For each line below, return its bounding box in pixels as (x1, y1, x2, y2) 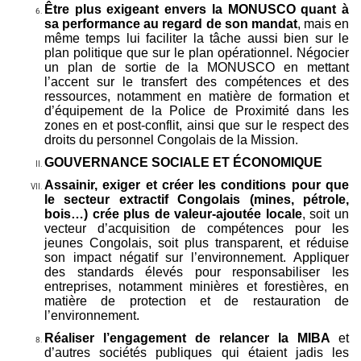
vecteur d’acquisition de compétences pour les (44, 221, 349, 235)
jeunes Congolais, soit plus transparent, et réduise (44, 235, 349, 250)
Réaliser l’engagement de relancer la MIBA (44, 330, 338, 345)
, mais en (297, 16, 349, 31)
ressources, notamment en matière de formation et (44, 89, 349, 103)
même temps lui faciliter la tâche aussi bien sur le (44, 31, 349, 45)
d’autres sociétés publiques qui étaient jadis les (44, 345, 349, 359)
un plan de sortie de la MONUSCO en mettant (44, 60, 349, 74)
